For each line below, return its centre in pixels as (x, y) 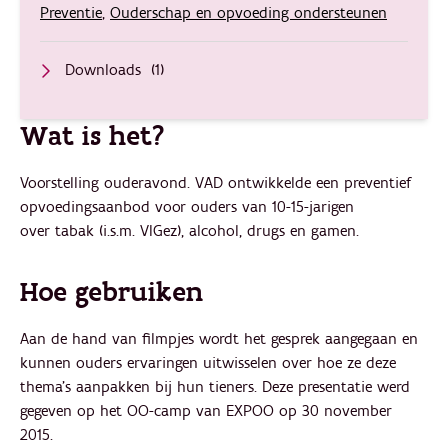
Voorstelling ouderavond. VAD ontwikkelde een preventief (215, 182)
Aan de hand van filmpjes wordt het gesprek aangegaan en (219, 338)
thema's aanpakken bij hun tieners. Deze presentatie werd (215, 386)
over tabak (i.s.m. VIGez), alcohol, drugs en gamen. (189, 230)
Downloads (103, 70)
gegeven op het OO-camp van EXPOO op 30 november (206, 410)
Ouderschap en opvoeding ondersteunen (248, 13)
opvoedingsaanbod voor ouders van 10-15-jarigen (187, 206)
